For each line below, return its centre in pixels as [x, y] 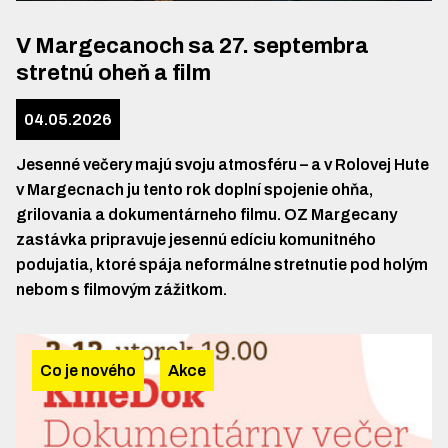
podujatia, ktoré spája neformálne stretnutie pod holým [222, 264]
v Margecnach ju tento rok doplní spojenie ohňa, [194, 189]
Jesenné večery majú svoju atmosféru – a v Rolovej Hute [222, 164]
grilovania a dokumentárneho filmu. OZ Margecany [206, 214]
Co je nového [88, 370]
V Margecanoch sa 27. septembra [192, 46]
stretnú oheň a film [113, 73]
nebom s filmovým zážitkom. [121, 289]
